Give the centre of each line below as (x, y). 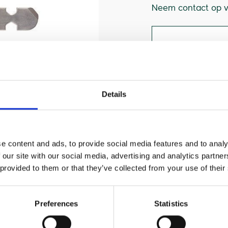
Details (114, 94)
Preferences (56, 204)
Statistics (171, 204)
